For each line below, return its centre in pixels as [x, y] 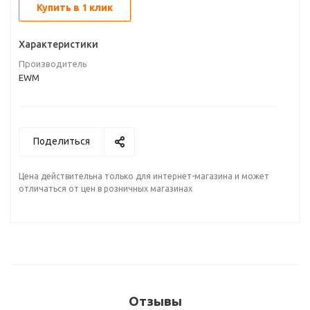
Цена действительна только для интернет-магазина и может [144, 176]
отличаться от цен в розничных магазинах [106, 189]
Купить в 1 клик [75, 8]
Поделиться [62, 141]
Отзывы [155, 301]
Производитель [53, 64]
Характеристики [58, 44]
